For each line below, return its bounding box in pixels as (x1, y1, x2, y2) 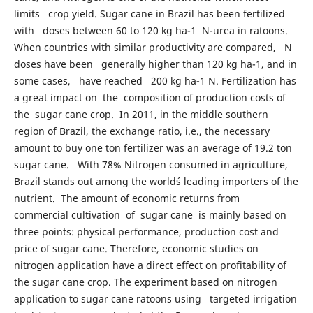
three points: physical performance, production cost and (13, 224, 279, 238)
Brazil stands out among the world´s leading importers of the (13, 174, 298, 188)
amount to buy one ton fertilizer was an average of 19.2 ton (13, 140, 292, 154)
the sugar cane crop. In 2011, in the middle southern (13, 107, 268, 121)
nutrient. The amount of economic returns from (13, 191, 242, 205)
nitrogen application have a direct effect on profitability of (13, 258, 286, 272)
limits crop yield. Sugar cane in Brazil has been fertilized (13, 6, 285, 20)
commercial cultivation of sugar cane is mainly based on (13, 208, 286, 221)
